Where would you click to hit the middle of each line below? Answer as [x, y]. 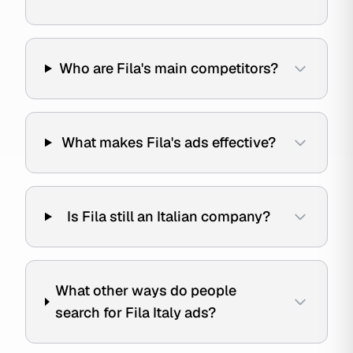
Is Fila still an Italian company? [169, 216]
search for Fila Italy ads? [136, 312]
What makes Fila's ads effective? [169, 142]
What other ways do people [146, 290]
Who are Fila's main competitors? [169, 68]
